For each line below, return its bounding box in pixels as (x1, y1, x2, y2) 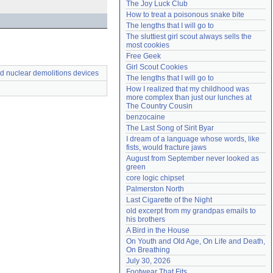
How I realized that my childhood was (126, 85, 249, 93)
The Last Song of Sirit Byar (126, 124, 214, 132)
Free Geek (126, 52, 161, 60)
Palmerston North (126, 185, 184, 193)
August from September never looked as (126, 154, 259, 163)
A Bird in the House (126, 226, 190, 235)
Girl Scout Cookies (126, 63, 188, 71)
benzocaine (126, 113, 165, 121)
